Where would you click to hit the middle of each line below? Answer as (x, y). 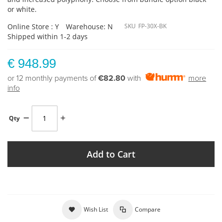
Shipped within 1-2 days (48, 36)
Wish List (96, 209)
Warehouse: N (89, 26)
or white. (22, 9)
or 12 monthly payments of (53, 78)
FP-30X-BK (152, 26)
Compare (147, 209)
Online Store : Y (33, 26)
